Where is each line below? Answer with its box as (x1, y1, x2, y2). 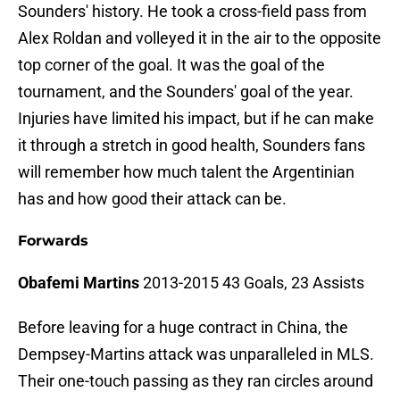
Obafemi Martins (18, 273, 139, 293)
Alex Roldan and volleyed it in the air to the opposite (18, 29, 381, 48)
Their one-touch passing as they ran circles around (18, 371, 373, 391)
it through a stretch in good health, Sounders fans (18, 136, 365, 155)
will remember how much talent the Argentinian (18, 162, 354, 182)
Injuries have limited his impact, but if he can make (18, 109, 374, 129)
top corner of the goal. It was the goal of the (18, 55, 325, 75)
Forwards (18, 232, 88, 250)
